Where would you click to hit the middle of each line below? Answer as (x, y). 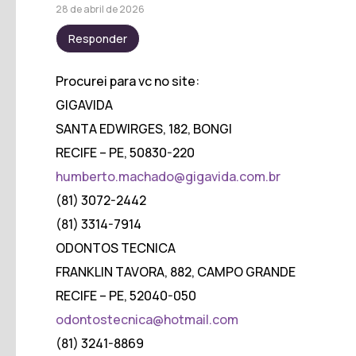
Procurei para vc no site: (128, 81)
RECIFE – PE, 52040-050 (126, 295)
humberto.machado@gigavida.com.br (168, 176)
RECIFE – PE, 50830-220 (125, 152)
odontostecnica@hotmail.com (147, 319)
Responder (98, 38)
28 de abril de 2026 (100, 9)
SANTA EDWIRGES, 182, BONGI (144, 128)
